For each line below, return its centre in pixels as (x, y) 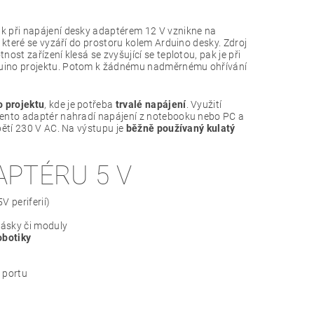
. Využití (204, 104)
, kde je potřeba (80, 104)
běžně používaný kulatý (180, 128)
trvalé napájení (151, 104)
